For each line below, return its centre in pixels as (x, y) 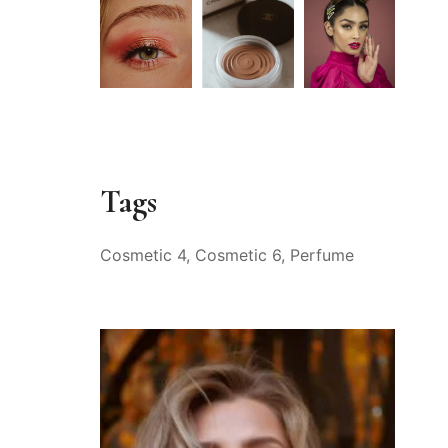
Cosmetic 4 (143, 255)
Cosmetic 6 (238, 255)
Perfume (322, 255)
